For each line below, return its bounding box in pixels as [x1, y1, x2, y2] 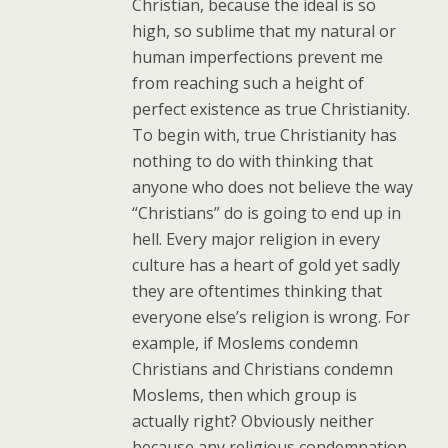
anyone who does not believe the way [132, 175, 414, 198]
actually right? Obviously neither [132, 409, 375, 432]
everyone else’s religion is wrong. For [132, 305, 411, 328]
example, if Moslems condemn [132, 331, 359, 354]
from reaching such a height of [132, 71, 365, 94]
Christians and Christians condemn [132, 357, 394, 380]
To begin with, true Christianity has [132, 123, 398, 146]
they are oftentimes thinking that [132, 279, 383, 302]
